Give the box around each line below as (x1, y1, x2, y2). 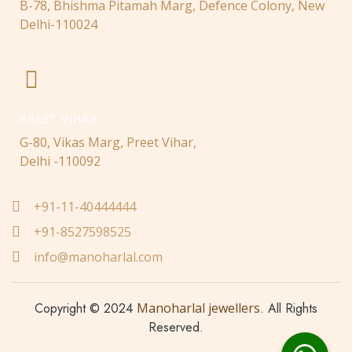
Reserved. (148, 317, 203, 336)
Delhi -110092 (20, 152, 101, 170)
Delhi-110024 (20, 16, 97, 34)
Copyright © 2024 (35, 299, 137, 317)
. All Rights (260, 299, 317, 317)
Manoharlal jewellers (137, 299, 260, 317)
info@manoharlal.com (33, 247, 163, 266)
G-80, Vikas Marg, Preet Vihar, (20, 133, 196, 151)
